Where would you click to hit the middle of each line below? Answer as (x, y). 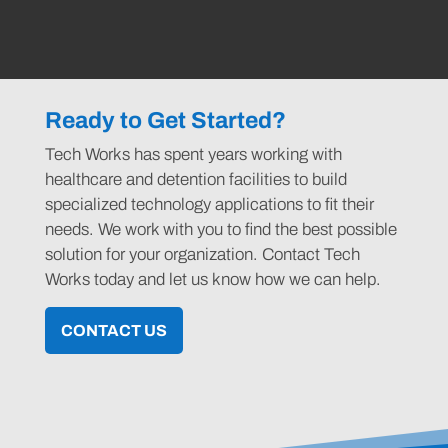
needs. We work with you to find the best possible (220, 230)
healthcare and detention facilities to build (195, 180)
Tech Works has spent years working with (193, 155)
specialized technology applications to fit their (209, 205)
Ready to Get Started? (165, 121)
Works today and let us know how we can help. (212, 280)
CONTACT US (113, 331)
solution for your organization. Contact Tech (202, 255)
